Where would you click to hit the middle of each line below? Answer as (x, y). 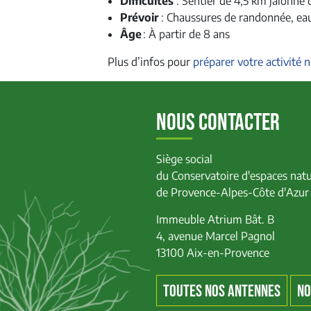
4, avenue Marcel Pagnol (216, 236)
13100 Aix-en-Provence (213, 253)
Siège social (184, 159)
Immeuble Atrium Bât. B (215, 219)
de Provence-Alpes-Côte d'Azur (233, 192)
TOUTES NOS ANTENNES (222, 291)
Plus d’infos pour (150, 62)
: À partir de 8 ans (186, 34)
